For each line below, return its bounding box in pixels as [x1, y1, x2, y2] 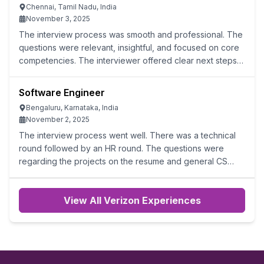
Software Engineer [19, 87, 105, 98]
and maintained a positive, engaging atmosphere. [19, 68, 210, 78]
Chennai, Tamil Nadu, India [26, 2, 117, 11]
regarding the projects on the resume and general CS [19, 156, 227, 166]
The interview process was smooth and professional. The [19, 29, 243, 39]
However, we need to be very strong [19, 81, 164, 91]
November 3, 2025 [26, 14, 90, 23]
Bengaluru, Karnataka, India [26, 103, 118, 112]
